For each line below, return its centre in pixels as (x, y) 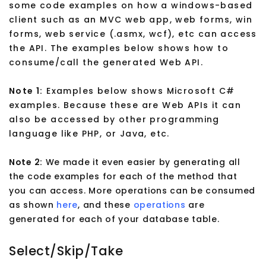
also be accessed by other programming (114, 120)
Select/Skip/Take (66, 251)
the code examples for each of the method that (123, 177)
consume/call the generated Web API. (106, 63)
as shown (33, 205)
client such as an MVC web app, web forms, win (131, 20)
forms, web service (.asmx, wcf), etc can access (133, 34)
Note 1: (26, 91)
